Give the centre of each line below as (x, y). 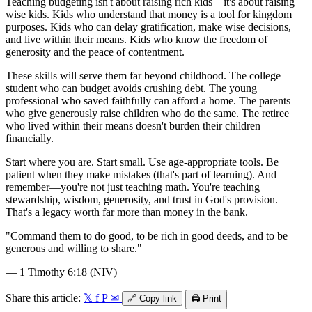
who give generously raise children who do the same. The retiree (147, 114)
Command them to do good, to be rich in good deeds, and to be (149, 236)
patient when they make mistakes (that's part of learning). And (141, 175)
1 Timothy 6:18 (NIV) (68, 272)
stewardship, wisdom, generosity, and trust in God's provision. (142, 200)
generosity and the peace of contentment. (95, 52)
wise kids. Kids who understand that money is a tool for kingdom (149, 15)
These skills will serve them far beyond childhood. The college (143, 76)
